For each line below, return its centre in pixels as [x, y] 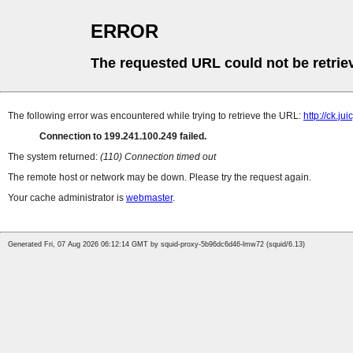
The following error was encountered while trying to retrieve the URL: [156, 116]
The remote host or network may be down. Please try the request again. [160, 178]
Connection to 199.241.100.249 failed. [123, 137]
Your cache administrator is [67, 198]
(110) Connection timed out [158, 157]
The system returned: [54, 157]
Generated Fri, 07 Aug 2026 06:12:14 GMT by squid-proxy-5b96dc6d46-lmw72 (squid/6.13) [156, 245]
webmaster [149, 198]
